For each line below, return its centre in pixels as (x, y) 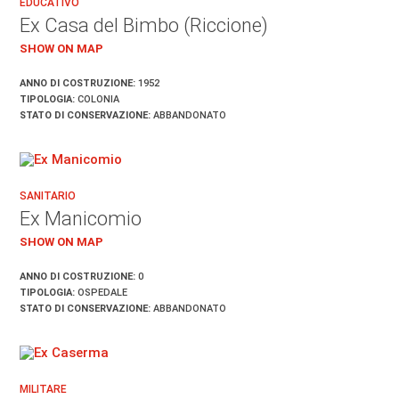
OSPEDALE (102, 292)
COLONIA (98, 99)
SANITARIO (48, 195)
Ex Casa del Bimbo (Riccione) (144, 25)
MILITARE (44, 389)
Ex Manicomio (81, 218)
